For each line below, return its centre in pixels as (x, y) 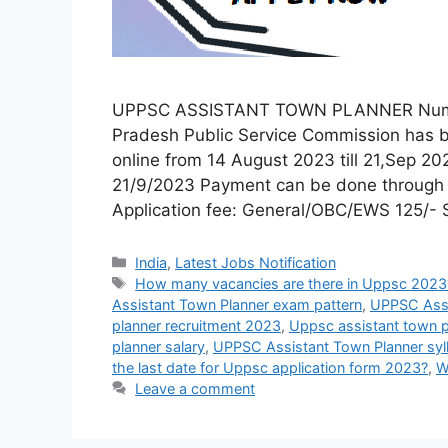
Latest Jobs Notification (256, 262)
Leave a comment (195, 388)
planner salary (158, 346)
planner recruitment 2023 (196, 325)
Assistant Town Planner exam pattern (237, 304)
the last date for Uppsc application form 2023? (270, 367)
